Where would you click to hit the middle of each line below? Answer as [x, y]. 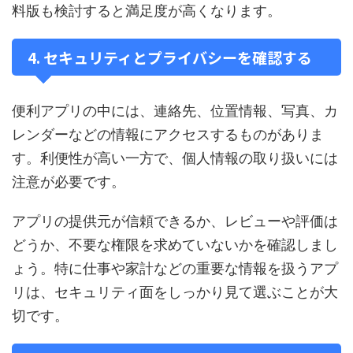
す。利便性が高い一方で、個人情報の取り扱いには [175, 158]
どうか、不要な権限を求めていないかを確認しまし [175, 245]
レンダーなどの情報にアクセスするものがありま [168, 134]
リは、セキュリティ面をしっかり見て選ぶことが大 [175, 292]
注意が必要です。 [69, 182]
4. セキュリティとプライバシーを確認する [170, 57]
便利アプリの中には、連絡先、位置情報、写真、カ [175, 111]
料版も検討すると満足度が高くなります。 [147, 11]
